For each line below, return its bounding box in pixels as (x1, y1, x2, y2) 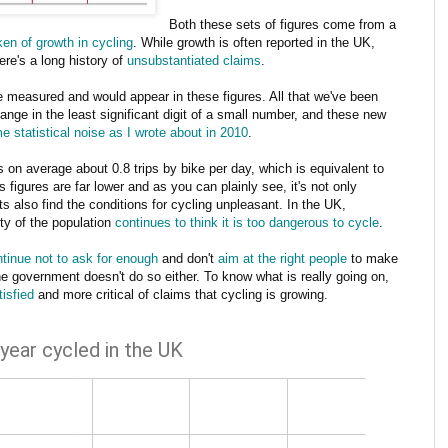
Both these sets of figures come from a (169, 16, 397, 32)
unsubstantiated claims (127, 52, 261, 68)
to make (347, 250, 398, 266)
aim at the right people (218, 250, 347, 266)
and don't (158, 250, 218, 266)
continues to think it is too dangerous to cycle (115, 214, 379, 230)
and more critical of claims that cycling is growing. (34, 286, 328, 302)
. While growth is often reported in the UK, (133, 34, 375, 50)
